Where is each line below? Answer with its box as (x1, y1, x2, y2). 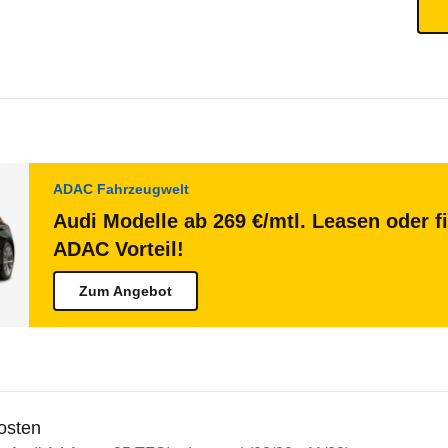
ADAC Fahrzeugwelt (53, 181, 189, 197)
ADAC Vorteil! (53, 238, 184, 260)
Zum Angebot (79, 283, 172, 299)
